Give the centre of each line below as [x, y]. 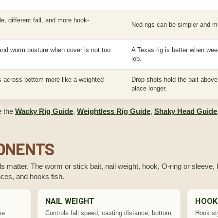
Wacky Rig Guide [44, 111]
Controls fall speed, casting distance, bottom [108, 213]
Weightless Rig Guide [114, 111]
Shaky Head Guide [186, 111]
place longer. [149, 88]
